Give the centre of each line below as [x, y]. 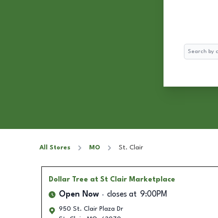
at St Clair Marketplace [132, 180]
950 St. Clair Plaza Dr [91, 209]
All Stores [55, 148]
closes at [122, 195]
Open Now [79, 195]
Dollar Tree [68, 180]
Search [193, 48]
